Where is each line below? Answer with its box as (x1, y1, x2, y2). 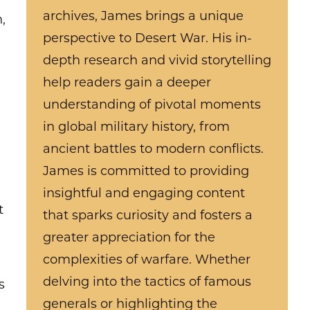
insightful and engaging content (43, 188, 246, 201)
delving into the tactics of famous (43, 276, 252, 290)
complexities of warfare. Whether (43, 254, 251, 268)
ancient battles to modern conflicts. (43, 143, 264, 157)
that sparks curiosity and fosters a (43, 210, 253, 224)
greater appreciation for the (43, 232, 216, 246)
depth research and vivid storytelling (43, 55, 272, 69)
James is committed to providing (43, 165, 250, 179)
